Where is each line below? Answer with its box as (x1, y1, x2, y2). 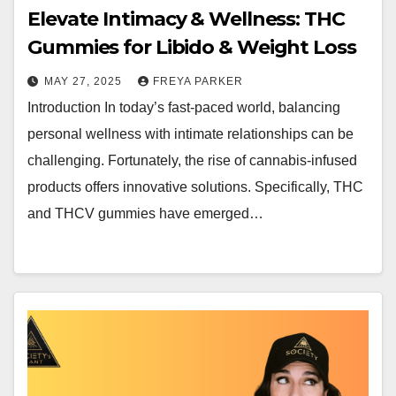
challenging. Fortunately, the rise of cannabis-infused (27, 153, 357, 168)
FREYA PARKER (153, 75, 243, 88)
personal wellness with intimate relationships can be (27, 126, 354, 141)
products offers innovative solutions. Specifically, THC (27, 179, 363, 194)
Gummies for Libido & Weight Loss (27, 35, 356, 59)
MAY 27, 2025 (44, 75, 126, 88)
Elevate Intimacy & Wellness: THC (27, 7, 345, 31)
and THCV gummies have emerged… (27, 206, 263, 221)
